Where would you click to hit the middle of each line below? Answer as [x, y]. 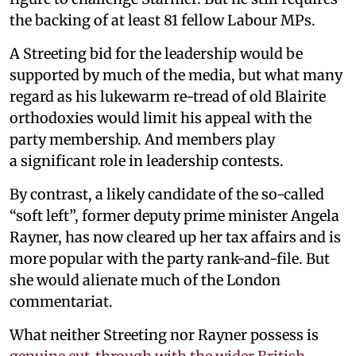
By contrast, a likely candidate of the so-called [167, 194]
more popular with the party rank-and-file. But [170, 258]
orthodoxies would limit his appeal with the [161, 118]
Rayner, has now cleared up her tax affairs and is [175, 237]
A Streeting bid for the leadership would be [156, 53]
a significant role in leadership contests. [147, 161]
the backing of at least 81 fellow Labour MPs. [163, 20]
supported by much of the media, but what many [176, 75]
